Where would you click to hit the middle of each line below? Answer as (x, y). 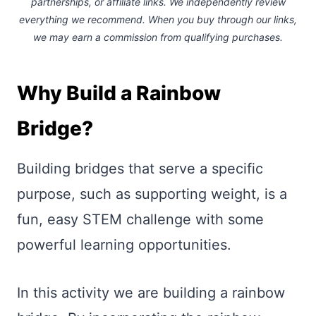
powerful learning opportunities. (124, 245)
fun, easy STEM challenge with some (140, 219)
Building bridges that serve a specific (140, 169)
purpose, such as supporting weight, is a (152, 194)
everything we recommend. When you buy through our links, (158, 19)
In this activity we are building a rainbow (151, 293)
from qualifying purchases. (220, 37)
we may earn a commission (95, 37)
